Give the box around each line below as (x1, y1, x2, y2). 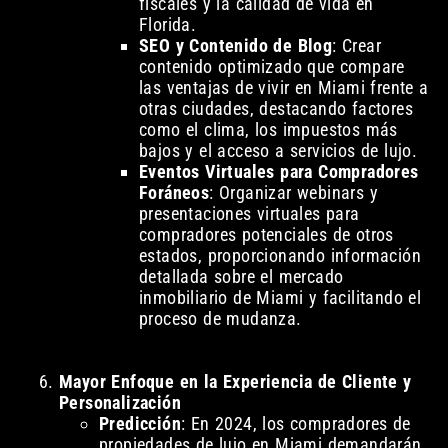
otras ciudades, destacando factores (138, 98, 413, 120)
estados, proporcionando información (138, 245, 421, 267)
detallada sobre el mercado (138, 266, 344, 288)
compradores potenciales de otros (138, 224, 394, 246)
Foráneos (138, 182, 210, 204)
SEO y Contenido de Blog (138, 35, 333, 57)
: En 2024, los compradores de (180, 413, 411, 435)
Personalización (58, 392, 181, 414)
